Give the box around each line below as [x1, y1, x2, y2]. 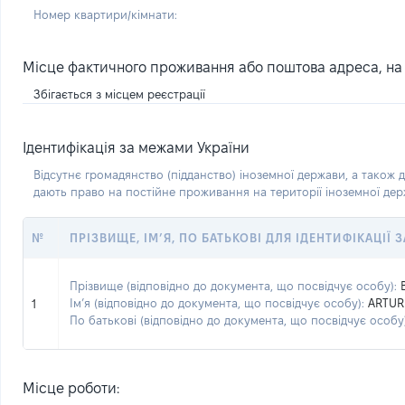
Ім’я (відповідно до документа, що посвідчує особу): [70, 297, 364, 309]
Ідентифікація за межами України [23, 140, 250, 155]
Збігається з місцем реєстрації [33, 88, 205, 100]
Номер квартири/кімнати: [33, 7, 177, 21]
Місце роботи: [23, 381, 119, 396]
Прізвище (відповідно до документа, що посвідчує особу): [70, 279, 397, 292]
